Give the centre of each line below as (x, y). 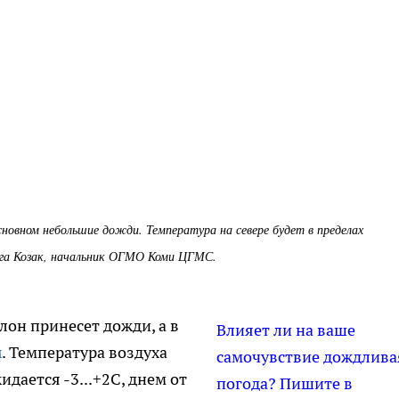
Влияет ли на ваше (286, 330)
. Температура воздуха (85, 353)
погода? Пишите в (285, 384)
